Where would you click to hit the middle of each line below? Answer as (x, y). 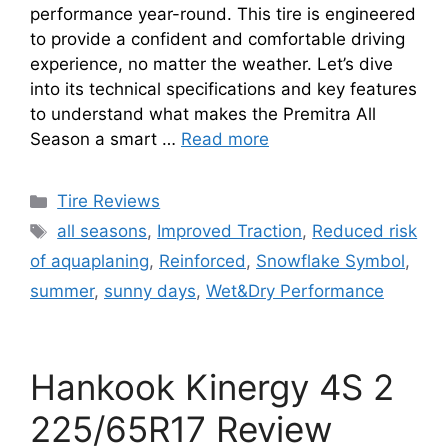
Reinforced (202, 261)
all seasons (102, 231)
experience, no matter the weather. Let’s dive (211, 64)
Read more (225, 139)
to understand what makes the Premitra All (203, 114)
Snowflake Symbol (330, 261)
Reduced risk (365, 231)
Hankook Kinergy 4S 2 (212, 387)
